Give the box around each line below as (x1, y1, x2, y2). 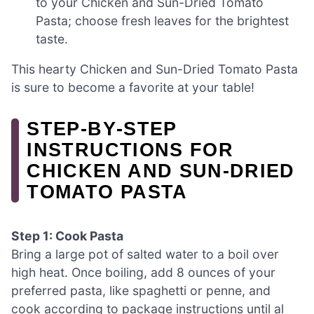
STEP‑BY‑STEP (27, 118, 177, 140)
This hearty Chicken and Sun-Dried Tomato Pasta (11, 62, 298, 77)
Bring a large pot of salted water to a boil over (11, 247, 279, 262)
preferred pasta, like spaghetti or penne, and (11, 283, 271, 299)
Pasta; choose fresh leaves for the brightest (36, 13, 289, 28)
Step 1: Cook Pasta (11, 228, 123, 244)
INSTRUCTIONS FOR (27, 139, 234, 161)
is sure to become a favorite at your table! (11, 80, 254, 95)
